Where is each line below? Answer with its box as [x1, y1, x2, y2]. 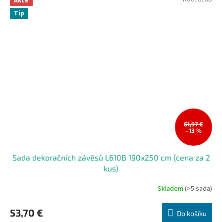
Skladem [158, 183, 185, 194]
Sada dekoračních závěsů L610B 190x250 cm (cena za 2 [12, 153, 210, 163]
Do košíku [177, 209, 207, 218]
